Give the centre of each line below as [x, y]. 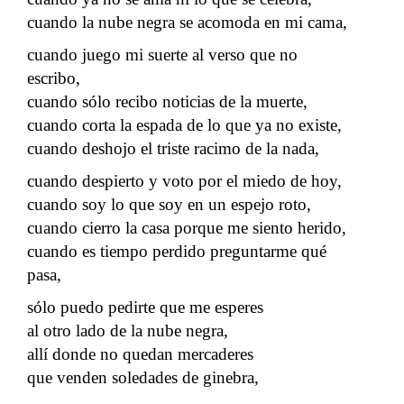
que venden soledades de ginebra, [143, 377]
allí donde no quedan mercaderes [140, 353]
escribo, [54, 78]
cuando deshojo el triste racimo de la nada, [173, 148]
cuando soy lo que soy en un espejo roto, [169, 204]
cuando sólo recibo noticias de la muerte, [167, 101]
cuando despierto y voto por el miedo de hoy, [184, 180]
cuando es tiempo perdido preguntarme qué [177, 251]
